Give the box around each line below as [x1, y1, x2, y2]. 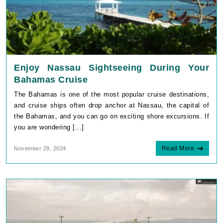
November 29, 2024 [14, 145, 66, 151]
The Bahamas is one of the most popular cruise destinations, [14, 90, 209, 98]
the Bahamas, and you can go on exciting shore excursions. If [14, 112, 209, 120]
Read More [161, 144, 194, 152]
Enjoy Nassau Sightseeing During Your [14, 62, 209, 73]
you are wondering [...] [14, 123, 84, 131]
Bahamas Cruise [14, 74, 88, 85]
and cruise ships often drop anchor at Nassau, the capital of [14, 101, 209, 109]
